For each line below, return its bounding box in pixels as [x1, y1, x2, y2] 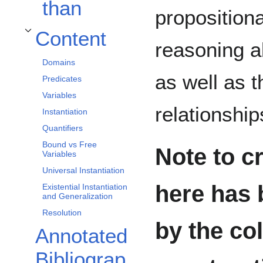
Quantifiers [42, 123, 83, 133]
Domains [42, 58, 75, 68]
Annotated [35, 224, 127, 248]
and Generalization [42, 191, 113, 201]
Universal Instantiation [42, 166, 124, 176]
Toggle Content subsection [22, 33, 106, 41]
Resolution [42, 208, 82, 218]
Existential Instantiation [42, 182, 127, 192]
